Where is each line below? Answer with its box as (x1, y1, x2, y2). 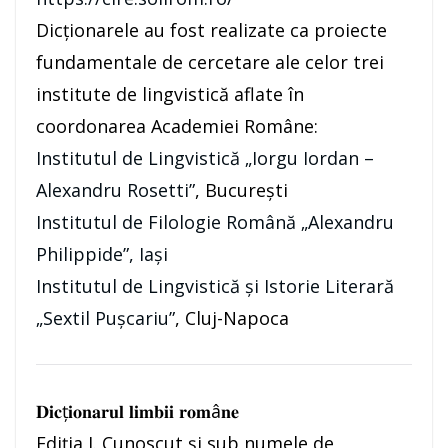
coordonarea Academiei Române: (36, 114, 318, 139)
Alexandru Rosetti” (36, 178, 195, 203)
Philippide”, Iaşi (36, 242, 168, 267)
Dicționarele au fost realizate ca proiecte (36, 18, 387, 43)
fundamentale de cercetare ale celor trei (36, 50, 384, 75)
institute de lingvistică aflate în (36, 82, 304, 107)
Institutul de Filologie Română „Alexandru (36, 210, 394, 235)
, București (195, 178, 288, 203)
